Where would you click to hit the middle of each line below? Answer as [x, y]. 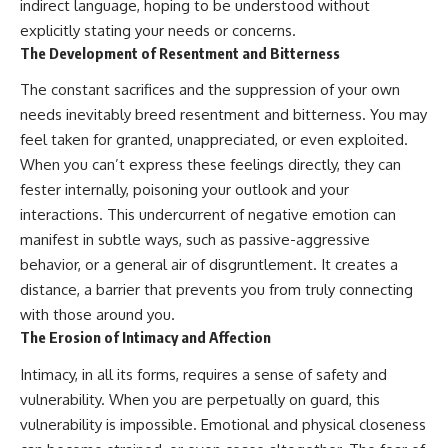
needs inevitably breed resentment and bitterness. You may [223, 115]
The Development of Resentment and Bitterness [180, 52]
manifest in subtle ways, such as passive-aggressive [195, 240]
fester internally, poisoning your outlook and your [184, 190]
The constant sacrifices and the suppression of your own [210, 90]
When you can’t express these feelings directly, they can [210, 165]
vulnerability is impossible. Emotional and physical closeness [223, 424]
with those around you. [97, 315]
